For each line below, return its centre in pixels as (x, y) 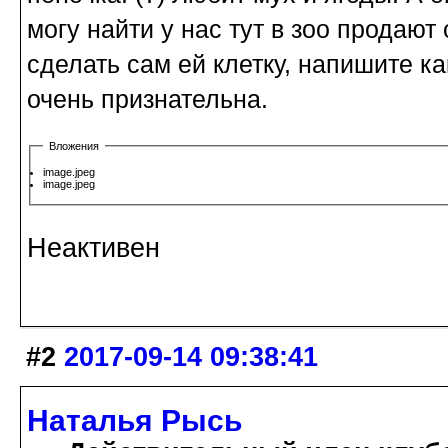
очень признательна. (147, 98)
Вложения (74, 145)
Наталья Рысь (134, 420)
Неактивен (93, 247)
